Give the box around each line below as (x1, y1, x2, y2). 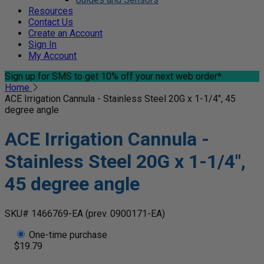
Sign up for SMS (5, 71, 72, 82)
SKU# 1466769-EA (5, 207, 85, 219)
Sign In (28, 39, 57, 50)
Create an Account (28, 28, 103, 39)
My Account (28, 50, 77, 61)
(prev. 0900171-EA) (85, 207, 165, 219)
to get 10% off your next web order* (72, 71, 222, 82)
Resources (28, 5, 73, 16)
